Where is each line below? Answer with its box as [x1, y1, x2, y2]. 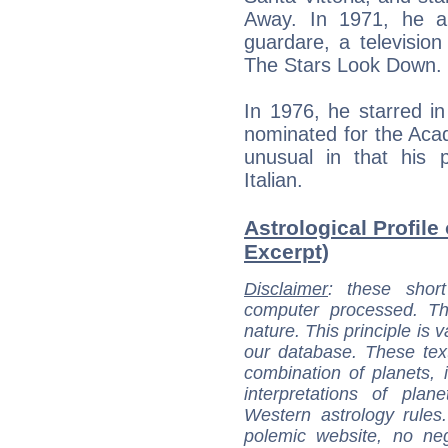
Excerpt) [244, 239, 329, 263]
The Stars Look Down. [244, 53, 442, 76]
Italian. [244, 168, 303, 191]
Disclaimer [244, 278, 328, 299]
